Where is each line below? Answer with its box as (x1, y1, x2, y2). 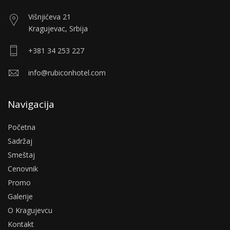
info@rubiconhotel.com (28, 68, 106, 78)
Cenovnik (8, 164, 38, 174)
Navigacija (8, 98, 54, 111)
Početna (8, 122, 35, 132)
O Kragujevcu (8, 205, 52, 216)
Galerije (8, 191, 33, 202)
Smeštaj (8, 150, 35, 160)
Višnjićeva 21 (28, 12, 71, 22)
